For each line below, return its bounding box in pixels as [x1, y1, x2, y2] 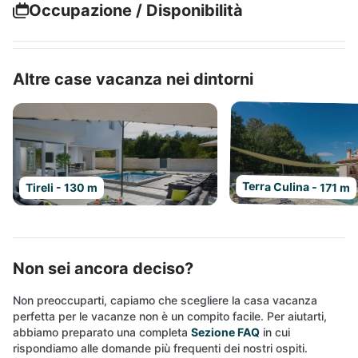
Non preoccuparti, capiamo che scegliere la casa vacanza [13, 293, 317, 307]
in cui [260, 325, 290, 339]
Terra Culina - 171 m [242, 179, 351, 195]
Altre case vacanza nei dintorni [13, 70, 253, 89]
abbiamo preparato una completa [13, 325, 191, 339]
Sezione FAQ [191, 325, 260, 339]
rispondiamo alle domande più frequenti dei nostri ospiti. [13, 341, 308, 355]
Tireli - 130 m [26, 181, 97, 194]
